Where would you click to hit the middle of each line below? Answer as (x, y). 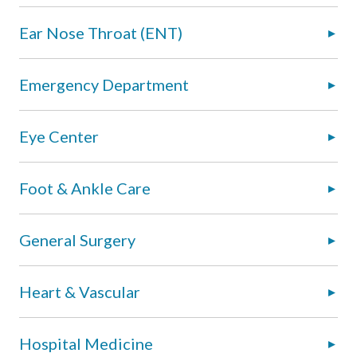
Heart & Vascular (80, 291)
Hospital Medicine (86, 343)
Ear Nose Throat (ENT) (101, 32)
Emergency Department (104, 84)
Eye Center (59, 136)
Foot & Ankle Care (85, 188)
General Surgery (77, 239)
